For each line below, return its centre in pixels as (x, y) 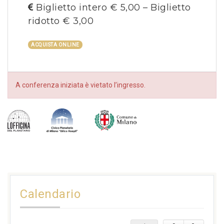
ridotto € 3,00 (61, 21)
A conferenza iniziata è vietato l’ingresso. (80, 85)
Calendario (50, 194)
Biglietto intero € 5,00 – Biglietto (112, 8)
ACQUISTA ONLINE (55, 45)
